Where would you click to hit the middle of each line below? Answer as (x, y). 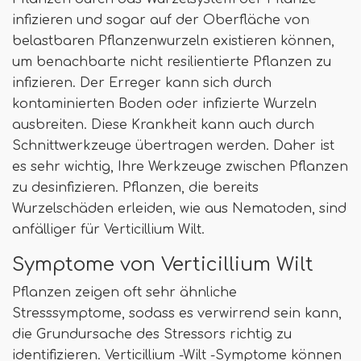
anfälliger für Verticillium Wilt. (108, 229)
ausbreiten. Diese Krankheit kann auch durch (163, 124)
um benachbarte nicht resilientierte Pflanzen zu (172, 62)
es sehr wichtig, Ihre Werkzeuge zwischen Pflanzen (180, 166)
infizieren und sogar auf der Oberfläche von (161, 20)
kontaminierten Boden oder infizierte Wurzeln (164, 104)
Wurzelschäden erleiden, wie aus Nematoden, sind (179, 208)
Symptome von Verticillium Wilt (163, 264)
